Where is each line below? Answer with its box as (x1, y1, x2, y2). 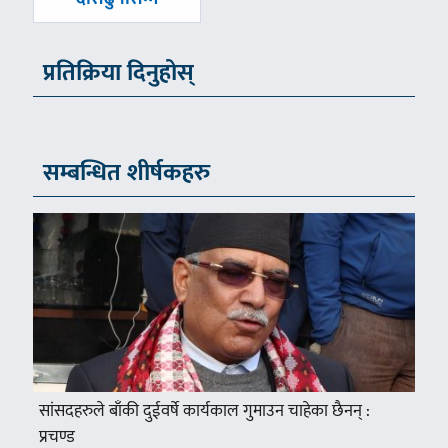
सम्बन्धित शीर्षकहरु (42, 153, 210, 194)
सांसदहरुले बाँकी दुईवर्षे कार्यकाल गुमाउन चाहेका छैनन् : (38, 396, 370, 425)
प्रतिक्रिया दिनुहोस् (42, 53, 194, 94)
